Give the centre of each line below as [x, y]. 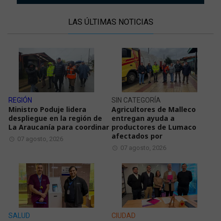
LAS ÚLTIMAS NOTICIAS [110, 22]
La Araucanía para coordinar [59, 127]
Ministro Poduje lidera [48, 110]
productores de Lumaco [154, 127]
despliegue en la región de [55, 118]
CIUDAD [124, 216]
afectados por [137, 136]
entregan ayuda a [143, 118]
